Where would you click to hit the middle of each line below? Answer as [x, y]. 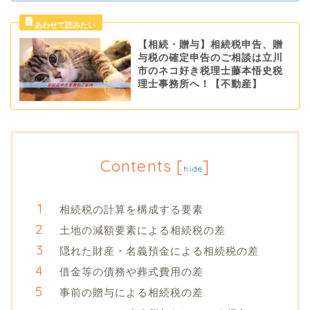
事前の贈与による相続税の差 [131, 292]
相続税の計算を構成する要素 [131, 209]
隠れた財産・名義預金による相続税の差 [159, 250]
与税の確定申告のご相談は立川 [210, 58]
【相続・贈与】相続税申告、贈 [210, 45]
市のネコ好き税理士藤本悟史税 [210, 71]
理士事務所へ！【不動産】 [200, 84]
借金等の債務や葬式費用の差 [131, 271]
